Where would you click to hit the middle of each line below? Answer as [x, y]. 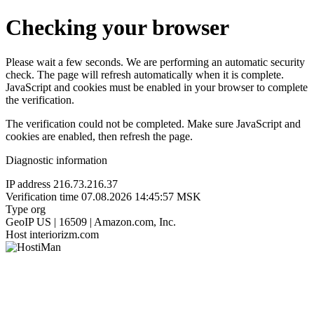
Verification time [42, 196]
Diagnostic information [56, 160]
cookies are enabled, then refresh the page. [99, 136]
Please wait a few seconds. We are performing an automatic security [155, 62]
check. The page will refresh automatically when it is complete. [145, 74]
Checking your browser [117, 28]
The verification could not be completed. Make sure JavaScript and [153, 123]
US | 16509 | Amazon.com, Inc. [106, 221]
